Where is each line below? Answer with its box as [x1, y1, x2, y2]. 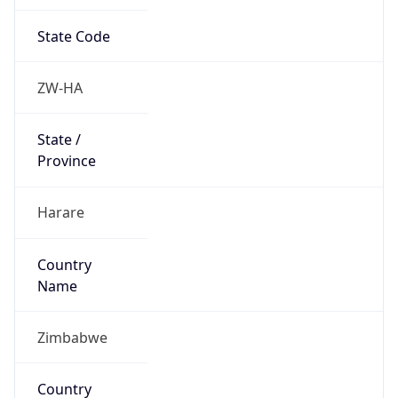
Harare [36, 203, 84, 223]
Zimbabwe [36, 327, 107, 347]
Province [36, 151, 96, 171]
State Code [36, 26, 110, 46]
